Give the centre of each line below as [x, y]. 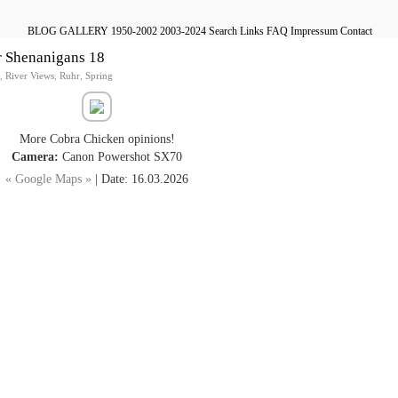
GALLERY [83, 31]
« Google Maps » [48, 179]
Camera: [35, 157]
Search [222, 31]
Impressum [314, 31]
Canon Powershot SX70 [120, 157]
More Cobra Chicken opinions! [97, 139]
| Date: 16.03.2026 [140, 179]
